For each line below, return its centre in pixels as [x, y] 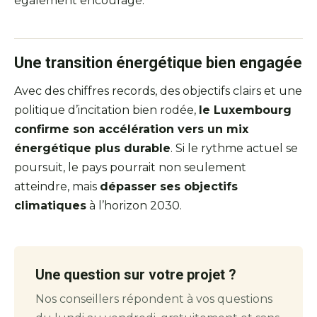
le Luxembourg [245, 110]
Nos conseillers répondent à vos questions [154, 299]
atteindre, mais [57, 186]
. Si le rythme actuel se [234, 148]
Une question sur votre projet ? [136, 274]
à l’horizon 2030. [134, 205]
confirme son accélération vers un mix [131, 129]
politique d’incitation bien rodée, [106, 110]
